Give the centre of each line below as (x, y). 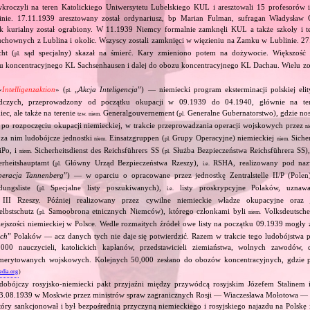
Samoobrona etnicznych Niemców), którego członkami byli (147, 211)
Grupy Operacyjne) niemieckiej (223, 137)
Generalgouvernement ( (140, 112)
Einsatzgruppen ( (136, 137)
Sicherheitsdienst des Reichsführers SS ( (98, 150)
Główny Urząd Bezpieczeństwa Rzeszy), (132, 162)
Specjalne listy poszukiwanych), (106, 187)
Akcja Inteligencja (108, 89)
